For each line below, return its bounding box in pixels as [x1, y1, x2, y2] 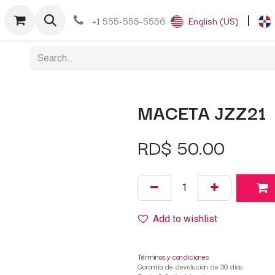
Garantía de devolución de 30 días [137, 260, 242, 272]
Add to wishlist [153, 213, 217, 225]
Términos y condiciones [137, 250, 209, 262]
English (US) [188, 13, 239, 28]
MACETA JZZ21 [137, 98, 266, 126]
